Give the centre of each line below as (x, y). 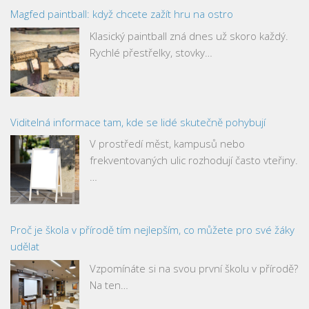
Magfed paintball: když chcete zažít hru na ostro (122, 14)
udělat (25, 246)
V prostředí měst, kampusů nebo (167, 143)
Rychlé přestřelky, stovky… (151, 52)
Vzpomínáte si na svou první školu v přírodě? (194, 268)
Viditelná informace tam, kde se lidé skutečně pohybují (138, 122)
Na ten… (109, 285)
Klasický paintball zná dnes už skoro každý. (189, 36)
